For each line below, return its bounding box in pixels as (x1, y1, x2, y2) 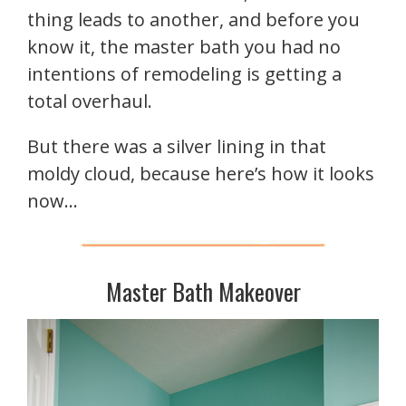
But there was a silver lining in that (27, 133, 326, 159)
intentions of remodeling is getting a (27, 61, 342, 86)
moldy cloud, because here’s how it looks (27, 160, 374, 186)
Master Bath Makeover (105, 273, 301, 309)
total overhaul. (27, 88, 152, 113)
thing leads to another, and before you (27, 6, 360, 32)
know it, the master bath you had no (27, 34, 341, 59)
